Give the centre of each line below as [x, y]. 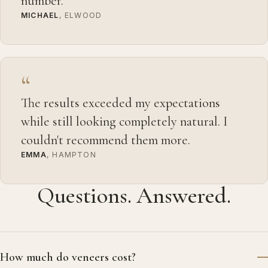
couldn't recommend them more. [106, 139]
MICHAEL [40, 15]
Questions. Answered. [134, 195]
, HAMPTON [71, 154]
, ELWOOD [80, 15]
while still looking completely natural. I [124, 121]
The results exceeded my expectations [121, 102]
